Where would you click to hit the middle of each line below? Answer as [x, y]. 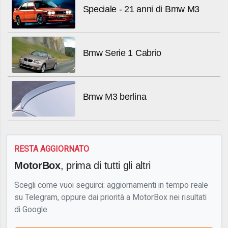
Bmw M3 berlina [115, 97]
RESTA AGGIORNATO [52, 149]
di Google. [32, 210]
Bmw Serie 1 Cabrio [122, 53]
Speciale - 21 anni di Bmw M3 [141, 9]
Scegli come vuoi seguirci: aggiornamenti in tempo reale [111, 185]
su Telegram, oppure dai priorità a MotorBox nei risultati [111, 197]
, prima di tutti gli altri [106, 165]
